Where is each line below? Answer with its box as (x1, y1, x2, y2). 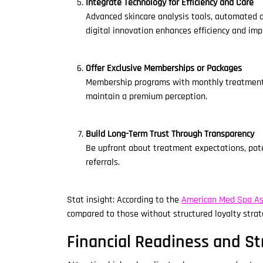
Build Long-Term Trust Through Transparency (86, 128, 254, 140)
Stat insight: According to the (67, 194, 181, 206)
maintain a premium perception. (86, 90, 207, 103)
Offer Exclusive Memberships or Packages (86, 62, 242, 75)
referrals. (86, 156, 120, 168)
